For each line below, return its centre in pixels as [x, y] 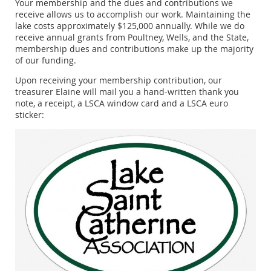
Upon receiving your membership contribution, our [119, 80]
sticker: [30, 115]
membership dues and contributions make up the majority [134, 49]
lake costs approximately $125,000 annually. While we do [130, 26]
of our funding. [46, 60]
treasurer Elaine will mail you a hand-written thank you [127, 92]
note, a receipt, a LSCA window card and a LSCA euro [122, 103]
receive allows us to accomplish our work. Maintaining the [133, 15]
